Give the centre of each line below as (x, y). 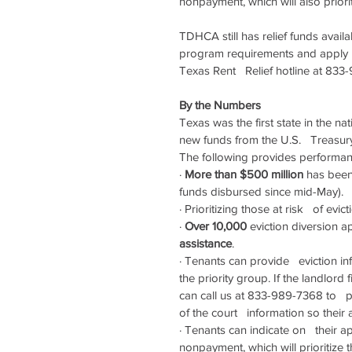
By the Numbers (220, 105)
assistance (205, 243)
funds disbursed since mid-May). (261, 191)
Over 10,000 (217, 226)
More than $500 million (244, 174)
